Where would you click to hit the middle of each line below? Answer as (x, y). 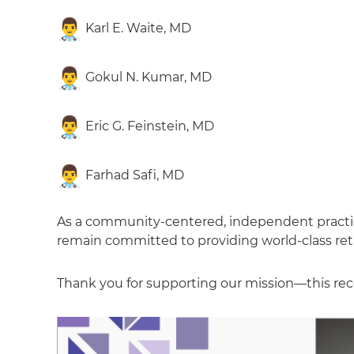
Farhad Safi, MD (133, 175)
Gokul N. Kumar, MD (147, 77)
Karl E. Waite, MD (137, 28)
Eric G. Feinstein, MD (148, 126)
